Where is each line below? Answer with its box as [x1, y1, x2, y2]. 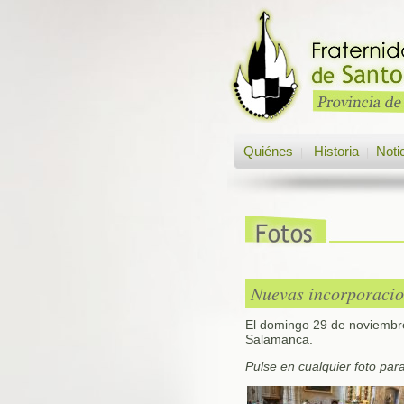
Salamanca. [245, 332, 313, 346]
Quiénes [243, 143, 293, 159]
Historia [310, 143, 359, 159]
